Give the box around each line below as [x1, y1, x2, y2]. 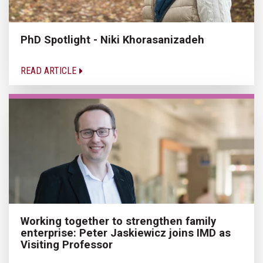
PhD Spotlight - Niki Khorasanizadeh [21, 33, 204, 46]
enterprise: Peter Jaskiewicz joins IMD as [21, 227, 231, 240]
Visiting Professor [21, 238, 113, 251]
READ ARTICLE [21, 65, 79, 77]
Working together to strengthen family [21, 215, 216, 228]
